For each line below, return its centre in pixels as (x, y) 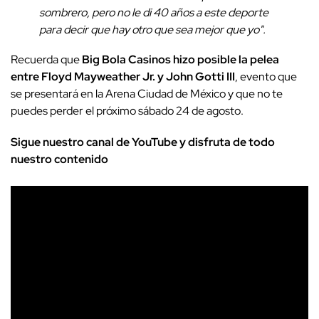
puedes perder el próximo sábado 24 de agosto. (127, 110)
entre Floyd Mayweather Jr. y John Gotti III (123, 76)
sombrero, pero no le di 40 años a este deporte (154, 12)
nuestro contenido (59, 159)
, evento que (266, 76)
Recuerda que (46, 59)
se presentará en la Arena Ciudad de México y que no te (147, 93)
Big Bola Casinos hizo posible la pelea (181, 59)
